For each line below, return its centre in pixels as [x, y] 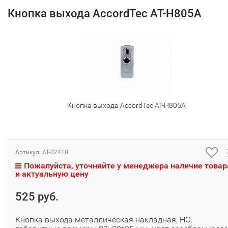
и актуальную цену [52, 174]
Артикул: [29, 152]
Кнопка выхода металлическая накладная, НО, [104, 219]
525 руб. [37, 196]
